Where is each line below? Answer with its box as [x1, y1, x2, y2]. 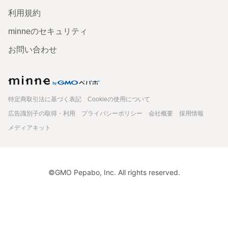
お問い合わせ [8, 45, 57, 54]
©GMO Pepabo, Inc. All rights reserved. [48, 168, 180, 177]
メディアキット [8, 124, 51, 132]
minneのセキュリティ [8, 27, 88, 36]
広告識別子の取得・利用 [8, 110, 75, 118]
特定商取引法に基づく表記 [8, 96, 81, 103]
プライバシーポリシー [81, 110, 142, 118]
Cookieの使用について [88, 96, 150, 103]
